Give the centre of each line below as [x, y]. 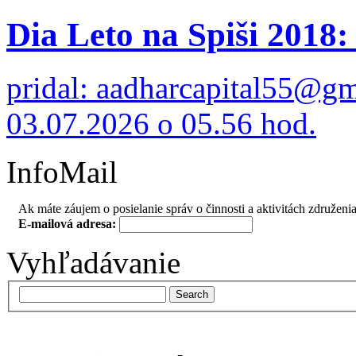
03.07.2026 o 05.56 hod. [161, 123]
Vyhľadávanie [93, 262]
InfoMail [62, 172]
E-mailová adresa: [69, 223]
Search [192, 295]
